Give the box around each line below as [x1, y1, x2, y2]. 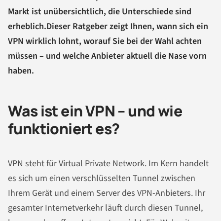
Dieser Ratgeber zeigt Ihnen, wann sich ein [46, 20, 208, 33]
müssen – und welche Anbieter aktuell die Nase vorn [8, 50, 207, 63]
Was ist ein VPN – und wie [8, 101, 182, 121]
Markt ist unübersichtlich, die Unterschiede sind [8, 5, 191, 18]
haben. [8, 65, 34, 77]
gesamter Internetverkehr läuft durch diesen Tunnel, [8, 201, 203, 214]
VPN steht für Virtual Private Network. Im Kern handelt [8, 157, 209, 170]
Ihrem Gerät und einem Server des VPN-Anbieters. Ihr [8, 186, 205, 199]
